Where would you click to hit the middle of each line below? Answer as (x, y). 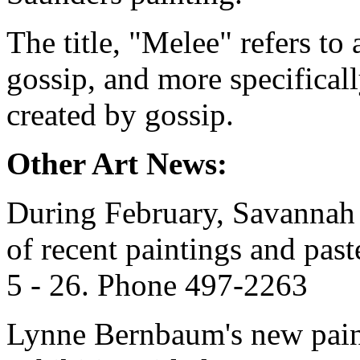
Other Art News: (117, 163)
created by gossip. (120, 114)
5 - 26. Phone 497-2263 (157, 284)
